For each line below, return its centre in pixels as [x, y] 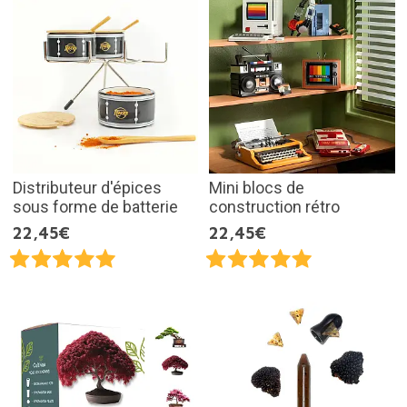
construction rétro [274, 207]
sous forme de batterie [95, 207]
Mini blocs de [257, 188]
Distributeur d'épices [87, 188]
